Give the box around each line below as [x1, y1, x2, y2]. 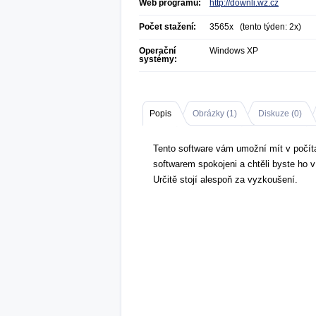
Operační [139, 46, 176, 56]
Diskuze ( [258, 109, 294, 119]
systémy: [139, 54, 177, 64]
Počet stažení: [139, 22, 196, 32]
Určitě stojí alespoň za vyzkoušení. [153, 174, 298, 185]
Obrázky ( [193, 109, 229, 119]
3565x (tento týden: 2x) [209, 22, 301, 32]
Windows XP [209, 46, 258, 56]
